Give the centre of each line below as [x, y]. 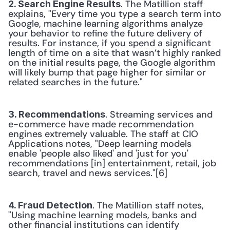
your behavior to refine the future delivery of [105, 33]
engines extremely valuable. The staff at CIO [103, 134]
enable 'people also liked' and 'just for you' [98, 154]
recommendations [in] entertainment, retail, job [112, 163]
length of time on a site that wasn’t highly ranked [114, 53]
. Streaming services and [159, 114]
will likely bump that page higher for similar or [107, 72]
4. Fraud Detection [50, 205]
